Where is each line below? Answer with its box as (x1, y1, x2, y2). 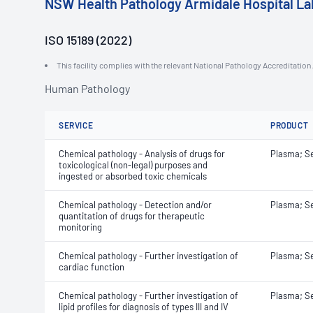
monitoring (59, 221, 102, 233)
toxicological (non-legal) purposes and (59, 159, 208, 170)
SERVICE (59, 120, 94, 130)
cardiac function (59, 261, 124, 272)
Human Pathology (45, 82, 130, 95)
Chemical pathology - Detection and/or (59, 199, 212, 210)
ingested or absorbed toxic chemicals (59, 170, 207, 182)
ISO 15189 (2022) (45, 32, 131, 48)
